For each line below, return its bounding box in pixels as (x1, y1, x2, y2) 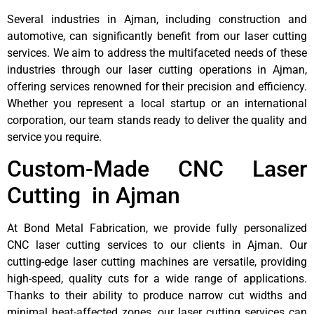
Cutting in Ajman (7, 182, 180, 210)
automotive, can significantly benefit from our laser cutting (7, 29, 307, 43)
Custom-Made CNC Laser (7, 156, 307, 183)
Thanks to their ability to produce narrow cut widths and (7, 289, 307, 303)
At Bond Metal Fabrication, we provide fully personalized (7, 221, 307, 235)
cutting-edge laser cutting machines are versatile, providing (7, 255, 307, 269)
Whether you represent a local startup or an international (7, 96, 307, 110)
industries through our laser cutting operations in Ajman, (7, 62, 307, 76)
